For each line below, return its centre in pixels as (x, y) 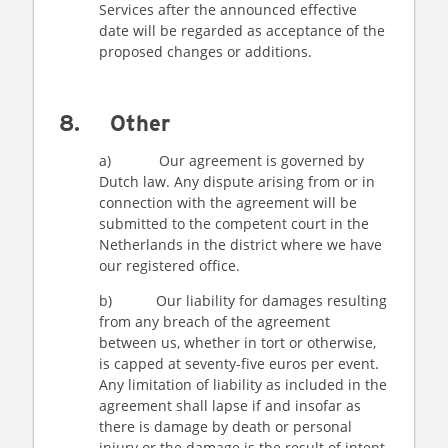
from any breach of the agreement (214, 321)
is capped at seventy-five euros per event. (239, 363)
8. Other (117, 123)
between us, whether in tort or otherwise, (237, 342)
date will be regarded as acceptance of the (242, 30)
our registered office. (171, 265)
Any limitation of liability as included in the (243, 384)
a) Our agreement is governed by (231, 160)
